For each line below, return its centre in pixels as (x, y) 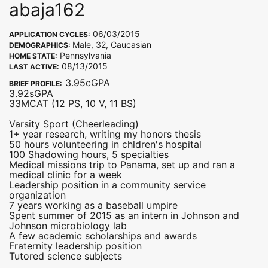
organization (37, 195)
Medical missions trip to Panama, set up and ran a (122, 165)
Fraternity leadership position (75, 246)
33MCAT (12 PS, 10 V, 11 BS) (73, 104)
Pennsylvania (84, 56)
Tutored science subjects (66, 256)
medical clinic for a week (66, 175)
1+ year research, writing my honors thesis (105, 134)
